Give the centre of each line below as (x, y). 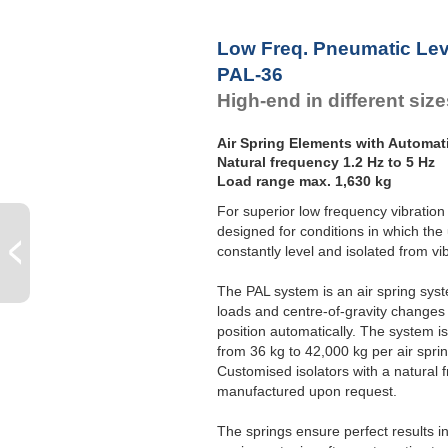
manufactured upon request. (307, 391)
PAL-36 (250, 74)
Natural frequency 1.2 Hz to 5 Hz (326, 162)
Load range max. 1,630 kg (304, 181)
